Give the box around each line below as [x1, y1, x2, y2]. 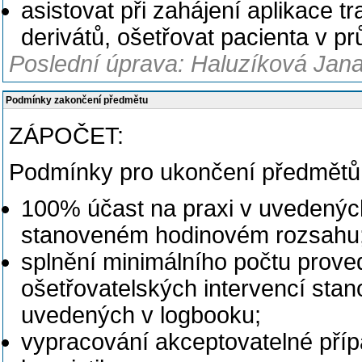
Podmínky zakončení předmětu [6, 95, 148, 106]
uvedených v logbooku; [21, 302, 261, 328]
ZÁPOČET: [9, 123, 124, 149]
